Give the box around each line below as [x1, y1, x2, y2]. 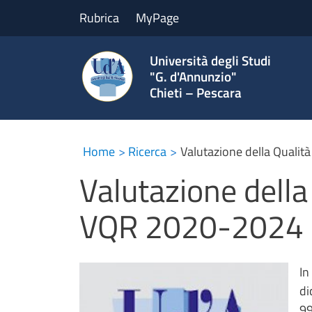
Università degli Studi [149, 50, 271, 71]
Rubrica [79, 8, 119, 28]
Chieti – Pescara [149, 82, 242, 103]
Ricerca [128, 141, 167, 161]
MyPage [136, 8, 179, 28]
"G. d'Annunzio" [149, 66, 237, 87]
